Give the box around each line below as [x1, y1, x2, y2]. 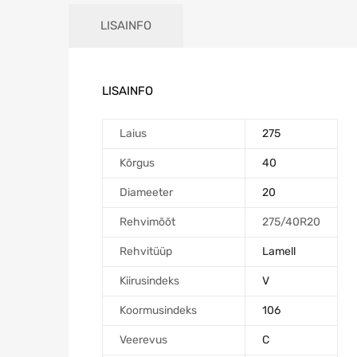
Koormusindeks [120, 303, 197, 317]
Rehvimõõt [120, 214, 175, 229]
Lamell [262, 244, 296, 258]
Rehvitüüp [120, 244, 172, 258]
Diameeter [120, 185, 173, 199]
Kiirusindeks [120, 273, 179, 288]
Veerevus [120, 332, 167, 347]
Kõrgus [120, 155, 155, 170]
